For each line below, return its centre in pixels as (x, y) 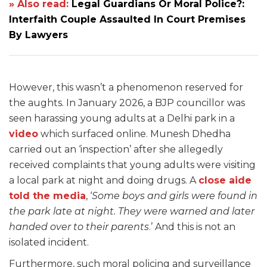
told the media (47, 196)
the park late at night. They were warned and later (132, 212)
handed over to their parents (79, 227)
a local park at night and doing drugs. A (104, 181)
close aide (225, 181)
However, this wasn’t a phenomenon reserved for (126, 88)
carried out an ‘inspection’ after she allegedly (116, 150)
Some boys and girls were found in (175, 196)
